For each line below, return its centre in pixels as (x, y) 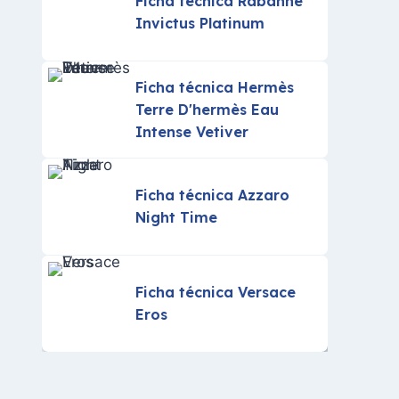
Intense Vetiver (192, 131)
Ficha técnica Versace (216, 292)
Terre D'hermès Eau (208, 109)
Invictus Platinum (200, 23)
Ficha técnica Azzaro (213, 195)
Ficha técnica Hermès (215, 87)
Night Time (177, 217)
